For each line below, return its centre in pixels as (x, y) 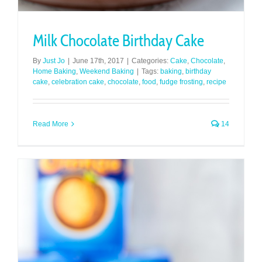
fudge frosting (181, 82)
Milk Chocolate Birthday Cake (118, 40)
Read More (51, 124)
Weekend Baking (107, 71)
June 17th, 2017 (98, 61)
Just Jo (54, 61)
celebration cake (78, 82)
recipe (216, 82)
